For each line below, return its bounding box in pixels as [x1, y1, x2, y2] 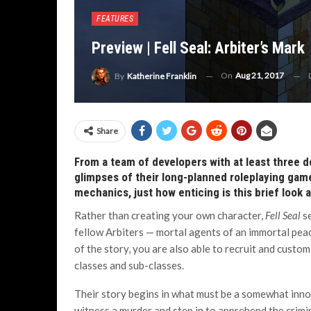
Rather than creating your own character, [74, 209, 263, 221]
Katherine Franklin [127, 71, 196, 81]
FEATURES [96, 14, 133, 24]
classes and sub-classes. [74, 259, 184, 271]
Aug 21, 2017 [235, 70, 284, 81]
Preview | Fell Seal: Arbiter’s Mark [92, 39, 305, 58]
